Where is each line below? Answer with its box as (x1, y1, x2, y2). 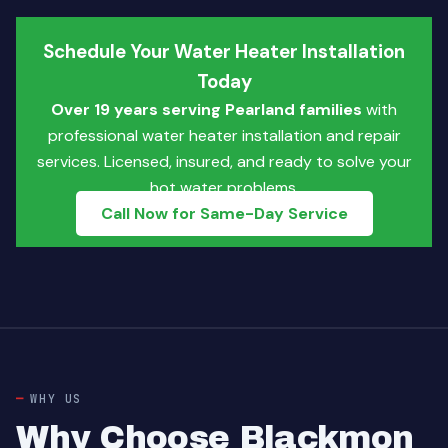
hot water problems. (149, 177, 299, 198)
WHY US (30, 391, 83, 406)
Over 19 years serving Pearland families (51, 99, 362, 120)
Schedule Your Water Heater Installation (43, 39, 405, 64)
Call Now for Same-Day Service (100, 203, 348, 224)
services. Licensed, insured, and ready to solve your (36, 151, 412, 172)
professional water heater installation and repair (47, 125, 401, 146)
